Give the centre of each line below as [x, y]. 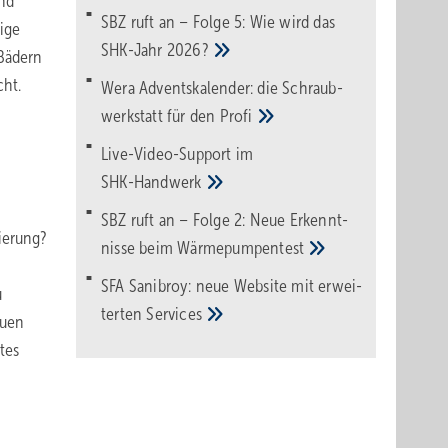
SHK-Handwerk [153, 182]
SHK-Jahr [134, 50]
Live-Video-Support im [177, 154]
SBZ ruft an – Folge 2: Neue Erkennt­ [224, 220]
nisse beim [139, 248]
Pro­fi [238, 116]
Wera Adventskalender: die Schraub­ [222, 88]
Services [176, 314]
